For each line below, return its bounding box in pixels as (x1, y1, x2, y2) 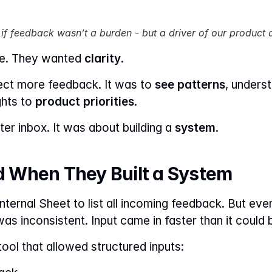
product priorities (35, 95, 134, 109)
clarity (84, 52, 121, 66)
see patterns (155, 78, 225, 92)
